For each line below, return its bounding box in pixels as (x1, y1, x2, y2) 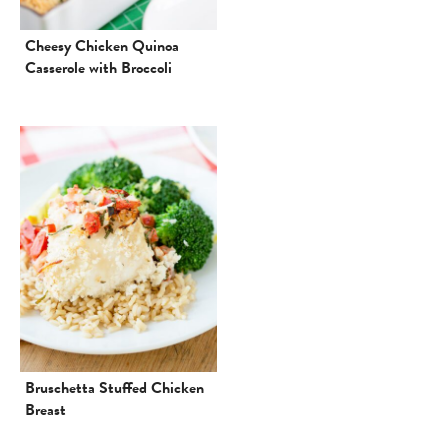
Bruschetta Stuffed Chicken (25, 375, 204, 400)
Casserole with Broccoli (25, 56, 172, 81)
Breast (25, 397, 66, 422)
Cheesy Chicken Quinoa (25, 34, 179, 59)
